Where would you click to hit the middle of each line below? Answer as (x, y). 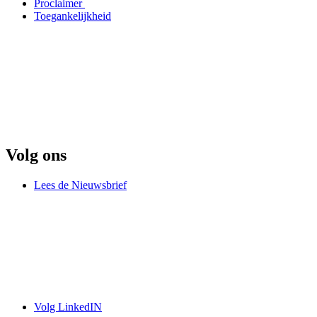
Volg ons (36, 155)
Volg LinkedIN (68, 306)
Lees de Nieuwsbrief (80, 185)
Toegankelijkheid (73, 16)
